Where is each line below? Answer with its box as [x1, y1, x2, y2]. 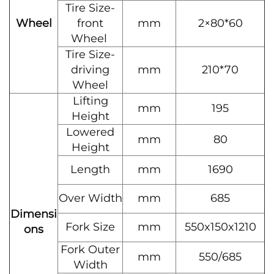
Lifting [72, 94, 108, 108]
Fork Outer [61, 243, 120, 256]
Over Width [58, 191, 122, 205]
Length [70, 163, 110, 176]
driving [71, 63, 109, 76]
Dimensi [10, 207, 57, 221]
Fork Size [65, 220, 115, 234]
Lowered [66, 125, 114, 139]
